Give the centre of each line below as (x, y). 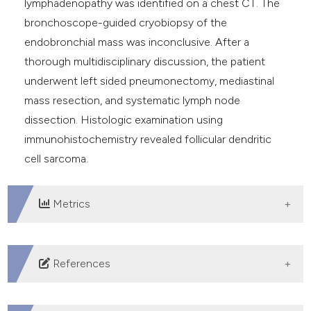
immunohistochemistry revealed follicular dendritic (148, 139)
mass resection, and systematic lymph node (133, 100)
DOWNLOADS (69, 261)
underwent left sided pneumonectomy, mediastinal (150, 81)
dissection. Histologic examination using (124, 119)
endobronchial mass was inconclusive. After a (137, 42)
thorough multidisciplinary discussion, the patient (145, 61)
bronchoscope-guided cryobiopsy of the (126, 22)
